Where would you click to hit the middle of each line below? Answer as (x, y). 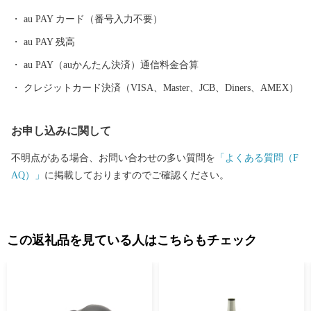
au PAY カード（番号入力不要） (93, 19)
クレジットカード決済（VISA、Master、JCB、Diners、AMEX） (161, 87)
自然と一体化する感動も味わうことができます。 (118, 11)
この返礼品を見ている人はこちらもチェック (132, 240)
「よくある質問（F (257, 158)
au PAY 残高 (49, 42)
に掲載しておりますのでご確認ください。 (137, 175)
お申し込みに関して (61, 131)
